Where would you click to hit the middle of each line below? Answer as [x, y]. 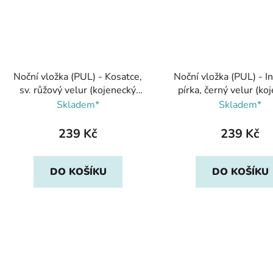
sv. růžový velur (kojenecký [78, 90]
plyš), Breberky [78, 103]
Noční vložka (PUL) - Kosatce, [78, 76]
